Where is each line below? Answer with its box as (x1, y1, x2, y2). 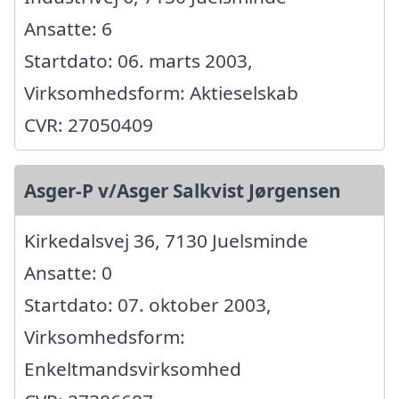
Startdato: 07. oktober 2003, (24, 292, 272, 318)
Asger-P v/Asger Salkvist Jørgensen (24, 178, 341, 204)
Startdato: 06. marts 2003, (24, 48, 253, 74)
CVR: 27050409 (24, 112, 153, 138)
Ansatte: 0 (24, 260, 112, 286)
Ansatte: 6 (24, 16, 112, 42)
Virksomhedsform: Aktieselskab (24, 80, 298, 106)
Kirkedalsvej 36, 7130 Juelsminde (24, 228, 308, 254)
